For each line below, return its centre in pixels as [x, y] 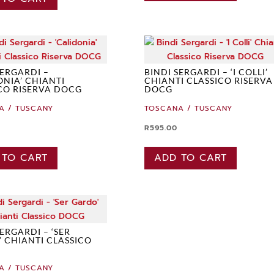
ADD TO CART [191, 158]
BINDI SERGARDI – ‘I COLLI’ [206, 72]
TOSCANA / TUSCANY [189, 109]
